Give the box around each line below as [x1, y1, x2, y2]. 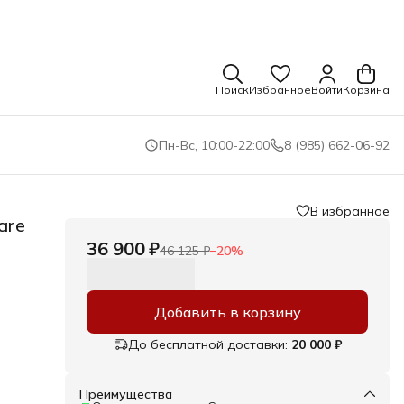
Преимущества [79, 386, 172, 402]
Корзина [343, 83, 390, 96]
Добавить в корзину [153, 303, 301, 321]
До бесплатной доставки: [127, 336, 288, 353]
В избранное [310, 203, 390, 219]
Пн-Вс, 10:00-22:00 [159, 137, 270, 153]
